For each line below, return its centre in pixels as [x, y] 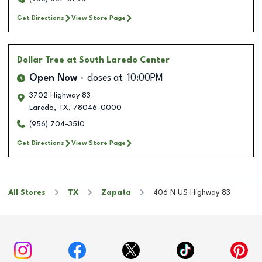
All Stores [27, 192]
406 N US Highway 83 [192, 192]
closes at [105, 78]
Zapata [116, 192]
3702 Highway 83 [60, 95]
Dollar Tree [41, 60]
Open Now [53, 78]
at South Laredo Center [118, 60]
